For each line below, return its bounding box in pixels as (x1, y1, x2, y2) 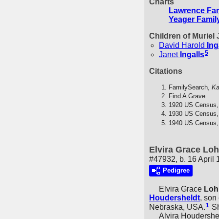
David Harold (159, 41, 205, 49)
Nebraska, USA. (149, 202, 205, 211)
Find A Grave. (169, 92, 207, 100)
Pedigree (163, 167, 190, 174)
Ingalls (180, 50, 204, 59)
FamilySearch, (169, 83, 212, 91)
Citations (149, 66, 182, 75)
